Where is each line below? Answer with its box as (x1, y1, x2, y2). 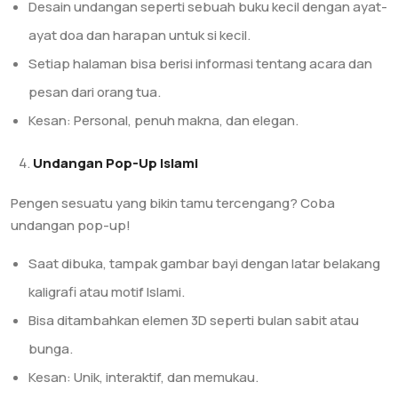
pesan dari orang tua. (28, 83, 161, 101)
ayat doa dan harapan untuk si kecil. (28, 26, 251, 44)
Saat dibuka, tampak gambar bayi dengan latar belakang (28, 254, 380, 273)
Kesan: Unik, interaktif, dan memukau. (28, 368, 259, 386)
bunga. (28, 339, 73, 358)
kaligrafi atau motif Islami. (28, 283, 185, 301)
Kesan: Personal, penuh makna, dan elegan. (28, 111, 298, 130)
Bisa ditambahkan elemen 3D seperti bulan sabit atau (28, 311, 359, 330)
